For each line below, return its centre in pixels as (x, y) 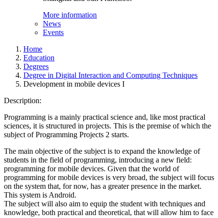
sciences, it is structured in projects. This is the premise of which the (108, 126)
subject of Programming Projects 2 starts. (66, 135)
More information (70, 15)
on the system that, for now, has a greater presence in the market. (103, 186)
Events (53, 32)
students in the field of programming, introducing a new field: (98, 160)
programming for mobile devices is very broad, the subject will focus (109, 177)
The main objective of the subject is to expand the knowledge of (102, 151)
